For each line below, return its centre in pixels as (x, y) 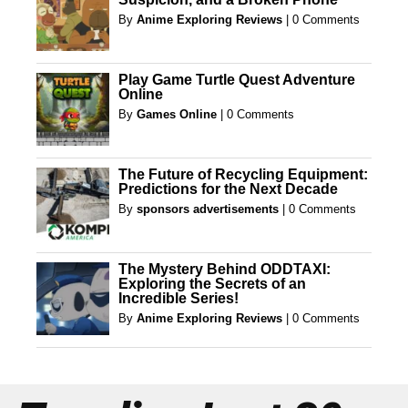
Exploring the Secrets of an (212, 284)
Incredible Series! (178, 298)
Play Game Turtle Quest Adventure (237, 80)
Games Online (177, 114)
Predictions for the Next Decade (228, 189)
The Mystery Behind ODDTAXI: (224, 269)
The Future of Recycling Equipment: (243, 174)
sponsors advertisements (208, 209)
